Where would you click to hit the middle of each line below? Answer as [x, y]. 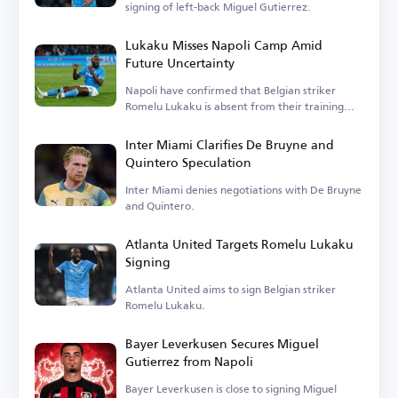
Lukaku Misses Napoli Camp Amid [224, 45]
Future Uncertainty [180, 63]
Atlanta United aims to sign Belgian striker [231, 290]
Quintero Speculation [188, 163]
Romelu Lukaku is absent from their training [235, 107]
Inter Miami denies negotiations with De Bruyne [243, 190]
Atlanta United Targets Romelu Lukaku [239, 244]
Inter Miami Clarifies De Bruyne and [230, 145]
